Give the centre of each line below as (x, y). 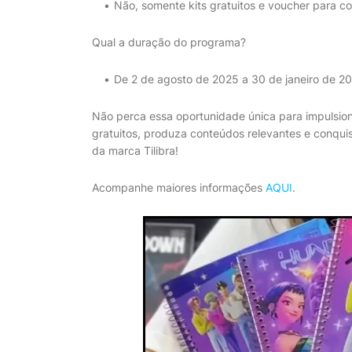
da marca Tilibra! (135, 150)
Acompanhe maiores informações (179, 187)
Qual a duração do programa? (169, 42)
